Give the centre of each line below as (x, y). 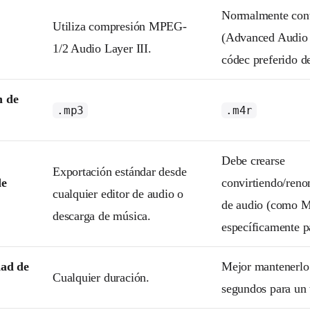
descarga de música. (102, 216)
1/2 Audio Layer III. (102, 48)
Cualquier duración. (101, 277)
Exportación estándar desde (120, 171)
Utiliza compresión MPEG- (120, 26)
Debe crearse (253, 160)
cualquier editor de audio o (118, 193)
